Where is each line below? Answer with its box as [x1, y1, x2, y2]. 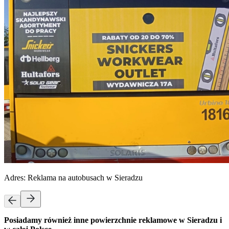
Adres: [4, 173, 28, 182]
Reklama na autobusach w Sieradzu [28, 173, 143, 182]
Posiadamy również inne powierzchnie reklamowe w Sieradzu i [4, 215, 222, 224]
